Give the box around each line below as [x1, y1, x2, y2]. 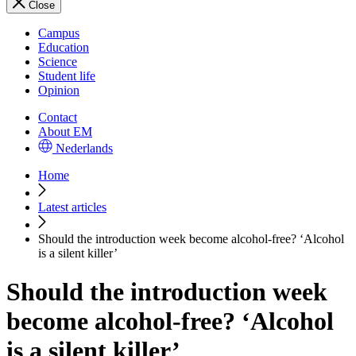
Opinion [38, 83, 79, 97]
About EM [38, 125, 92, 138]
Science [38, 55, 77, 68]
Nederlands [56, 141, 113, 155]
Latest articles [38, 200, 106, 214]
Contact [38, 110, 77, 124]
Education [38, 41, 89, 54]
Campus [38, 26, 79, 40]
